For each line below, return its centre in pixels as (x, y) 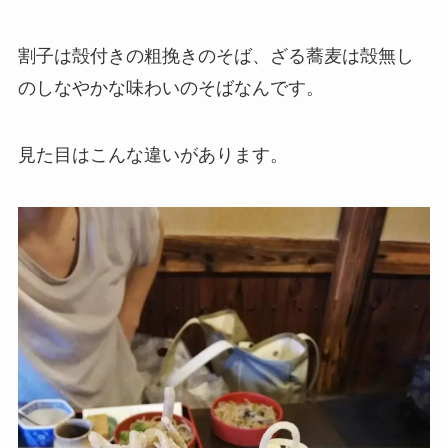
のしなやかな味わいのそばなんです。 (170, 87)
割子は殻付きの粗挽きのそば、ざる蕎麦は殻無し (215, 55)
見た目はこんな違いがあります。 (152, 155)
